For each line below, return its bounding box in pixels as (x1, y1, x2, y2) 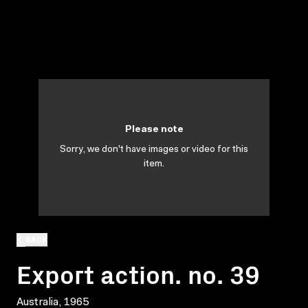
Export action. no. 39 (16, 255, 260, 291)
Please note (124, 125, 184, 135)
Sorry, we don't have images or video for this (60, 145, 248, 155)
